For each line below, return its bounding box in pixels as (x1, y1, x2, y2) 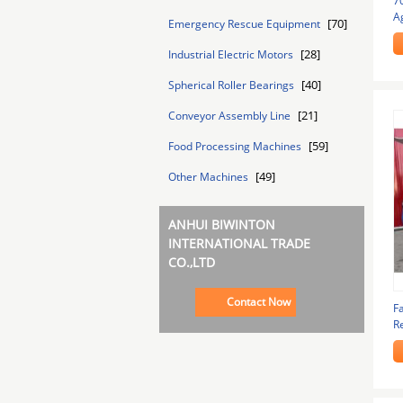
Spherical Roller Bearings (168, 77, 297, 93)
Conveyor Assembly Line (168, 108, 293, 123)
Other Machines (168, 169, 251, 184)
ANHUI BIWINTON (168, 216, 275, 233)
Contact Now (226, 294, 291, 309)
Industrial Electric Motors (168, 47, 296, 62)
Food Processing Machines (168, 139, 304, 154)
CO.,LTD (168, 254, 215, 271)
